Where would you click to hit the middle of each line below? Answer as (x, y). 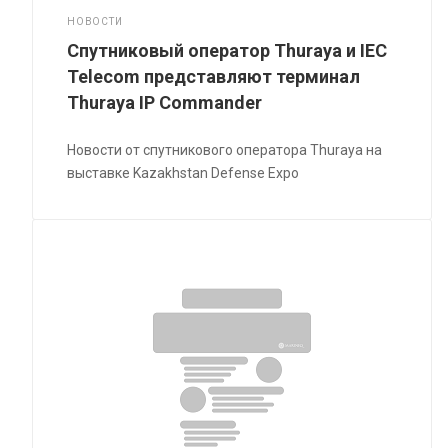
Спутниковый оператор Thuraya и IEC (227, 50)
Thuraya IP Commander (165, 102)
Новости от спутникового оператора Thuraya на (225, 149)
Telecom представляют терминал (214, 76)
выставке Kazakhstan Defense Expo (183, 172)
